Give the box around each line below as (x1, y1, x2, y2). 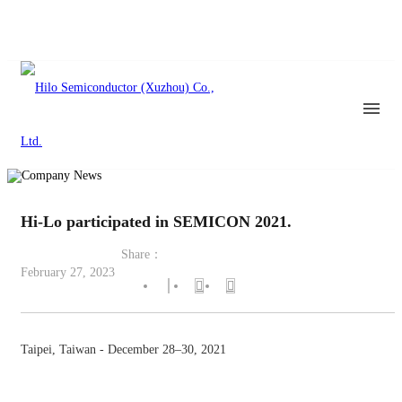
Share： (121, 248, 162, 261)
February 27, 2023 (21, 266, 115, 280)
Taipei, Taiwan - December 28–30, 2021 (21, 343, 226, 357)
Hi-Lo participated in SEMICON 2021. (21, 213, 292, 231)
